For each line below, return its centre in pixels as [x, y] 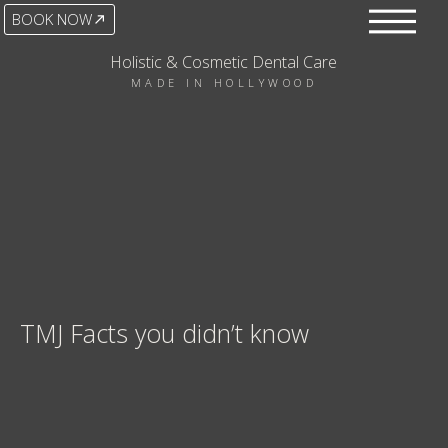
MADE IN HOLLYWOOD [224, 82]
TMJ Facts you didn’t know [164, 333]
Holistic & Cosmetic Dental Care [224, 62]
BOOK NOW [52, 19]
